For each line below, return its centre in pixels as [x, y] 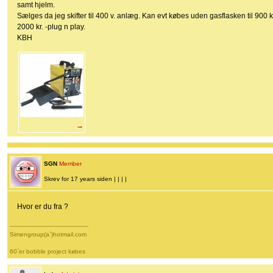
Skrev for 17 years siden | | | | [85, 179]
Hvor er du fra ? [43, 207]
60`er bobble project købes [48, 252]
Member [70, 164]
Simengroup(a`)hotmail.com [48, 235]
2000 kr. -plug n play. [51, 27]
